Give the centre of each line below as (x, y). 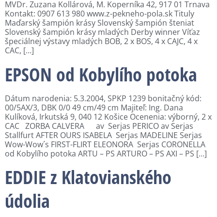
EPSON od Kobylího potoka (101, 74)
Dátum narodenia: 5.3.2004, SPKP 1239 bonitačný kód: (103, 98)
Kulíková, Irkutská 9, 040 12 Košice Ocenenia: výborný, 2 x (108, 116)
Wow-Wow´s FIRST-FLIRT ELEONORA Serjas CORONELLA (105, 144)
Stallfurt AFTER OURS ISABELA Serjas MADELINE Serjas (103, 135)
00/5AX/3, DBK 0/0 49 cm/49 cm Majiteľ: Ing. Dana (94, 107)
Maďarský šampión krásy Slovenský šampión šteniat (100, 23)
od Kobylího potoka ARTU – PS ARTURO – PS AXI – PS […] (106, 153)
